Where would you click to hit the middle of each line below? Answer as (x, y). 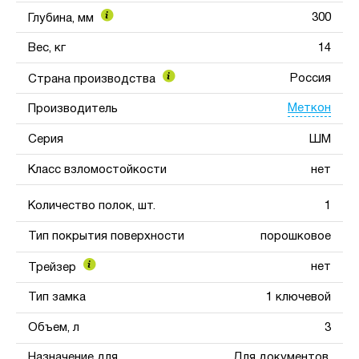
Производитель (73, 109)
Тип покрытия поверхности (106, 237)
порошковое (296, 237)
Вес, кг (47, 48)
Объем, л (54, 328)
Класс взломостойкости (97, 169)
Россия (311, 78)
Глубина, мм (63, 18)
